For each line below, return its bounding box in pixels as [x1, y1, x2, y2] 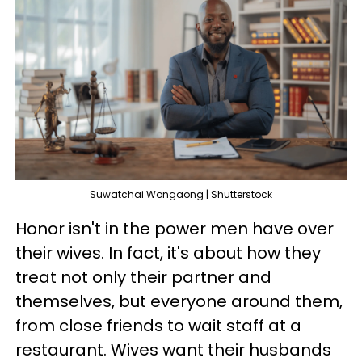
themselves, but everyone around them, [15, 290, 343, 313]
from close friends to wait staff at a [15, 314, 301, 337]
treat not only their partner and [15, 266, 271, 288]
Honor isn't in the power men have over [15, 217, 334, 240]
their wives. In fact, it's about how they [15, 242, 321, 264]
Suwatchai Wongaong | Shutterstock [90, 187, 272, 201]
